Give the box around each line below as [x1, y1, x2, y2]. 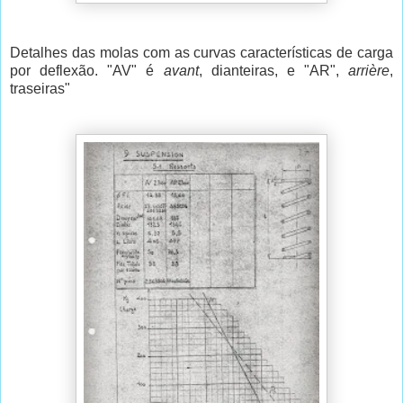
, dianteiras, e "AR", [198, 63, 348, 79]
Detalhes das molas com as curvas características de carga [10, 45, 393, 61]
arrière [348, 63, 390, 79]
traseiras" [10, 81, 70, 97]
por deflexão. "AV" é [10, 63, 164, 79]
